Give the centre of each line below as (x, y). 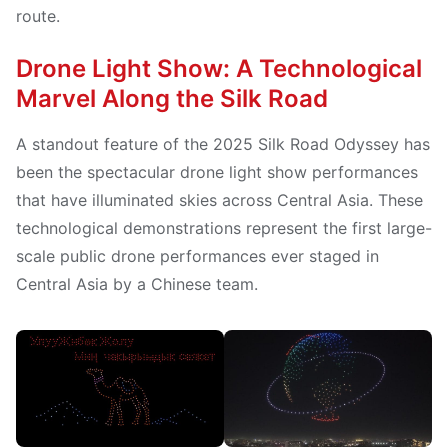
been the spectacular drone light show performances (217, 172)
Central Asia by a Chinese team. (137, 284)
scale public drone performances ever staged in (197, 256)
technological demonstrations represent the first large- (224, 228)
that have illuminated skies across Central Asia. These (219, 200)
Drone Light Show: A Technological (219, 68)
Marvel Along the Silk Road (172, 98)
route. (38, 16)
